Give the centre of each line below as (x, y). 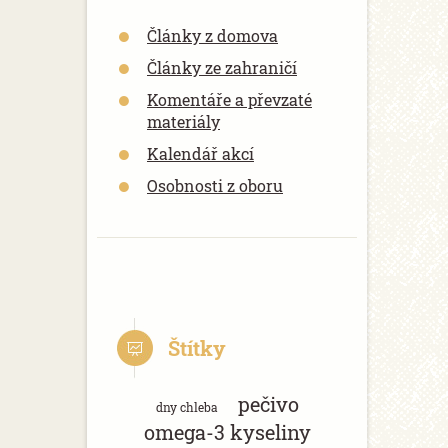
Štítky (197, 348)
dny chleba (186, 407)
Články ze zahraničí (222, 67)
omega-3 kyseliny (227, 432)
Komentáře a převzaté (229, 99)
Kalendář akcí (200, 153)
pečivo (268, 404)
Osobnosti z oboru (215, 185)
